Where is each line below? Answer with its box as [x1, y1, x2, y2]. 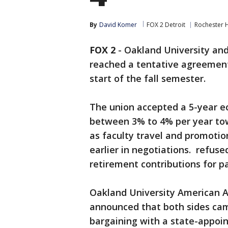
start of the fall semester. [90, 72, 206, 84]
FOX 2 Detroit [147, 20, 185, 29]
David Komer [99, 20, 137, 29]
